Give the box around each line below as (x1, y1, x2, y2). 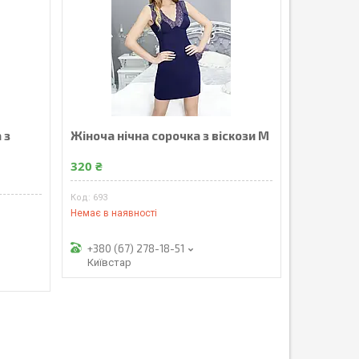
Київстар (87, 256, 131, 268)
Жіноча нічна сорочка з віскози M (70, 127, 269, 143)
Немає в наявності (70, 207, 157, 219)
